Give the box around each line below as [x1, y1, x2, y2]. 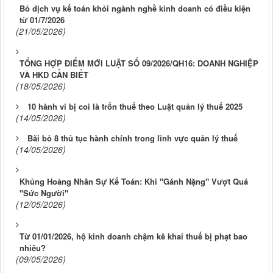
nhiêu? [19, 241, 46, 253]
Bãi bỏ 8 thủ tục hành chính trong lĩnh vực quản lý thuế [27, 132, 238, 144]
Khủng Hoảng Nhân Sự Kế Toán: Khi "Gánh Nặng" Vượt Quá [19, 175, 248, 187]
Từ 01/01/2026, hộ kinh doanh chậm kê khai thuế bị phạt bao [19, 230, 247, 242]
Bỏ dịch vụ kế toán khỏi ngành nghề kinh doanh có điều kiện [19, 2, 250, 14]
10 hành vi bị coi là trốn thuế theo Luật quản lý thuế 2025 [27, 100, 243, 112]
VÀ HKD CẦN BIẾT [19, 68, 88, 80]
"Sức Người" [19, 186, 68, 199]
